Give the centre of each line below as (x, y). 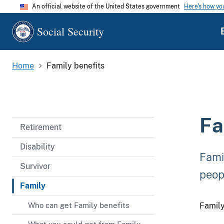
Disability (37, 146)
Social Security (70, 31)
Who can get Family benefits (79, 205)
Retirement (41, 127)
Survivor (35, 166)
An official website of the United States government (106, 6)
